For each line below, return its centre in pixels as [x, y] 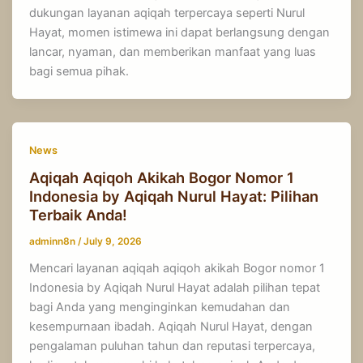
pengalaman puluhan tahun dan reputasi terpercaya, [173, 346]
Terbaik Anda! [79, 215]
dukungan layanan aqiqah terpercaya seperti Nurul [167, 13]
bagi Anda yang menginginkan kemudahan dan [160, 307]
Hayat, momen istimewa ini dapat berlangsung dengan [180, 32]
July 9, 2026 [113, 242]
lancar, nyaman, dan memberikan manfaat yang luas [173, 51]
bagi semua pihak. [89, 71]
